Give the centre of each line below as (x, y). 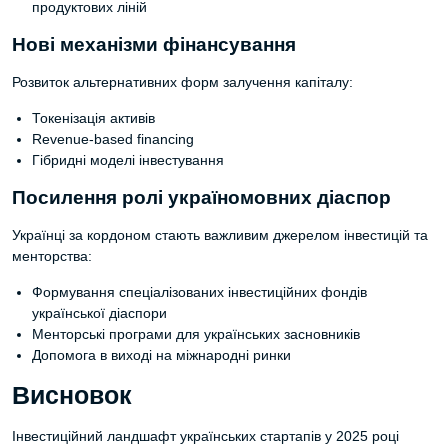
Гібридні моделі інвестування (128, 160)
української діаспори (99, 313)
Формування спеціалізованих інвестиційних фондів (199, 292)
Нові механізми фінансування (154, 44)
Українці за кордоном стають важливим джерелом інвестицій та (220, 235)
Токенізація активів (93, 118)
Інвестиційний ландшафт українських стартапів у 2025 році (205, 436)
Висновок (72, 395)
